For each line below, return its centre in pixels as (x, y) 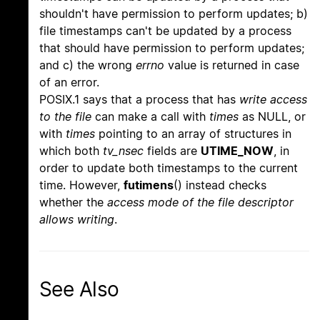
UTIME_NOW (237, 151)
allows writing (77, 220)
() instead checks (220, 185)
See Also (79, 290)
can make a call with (150, 117)
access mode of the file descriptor (200, 202)
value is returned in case (232, 65)
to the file (65, 117)
